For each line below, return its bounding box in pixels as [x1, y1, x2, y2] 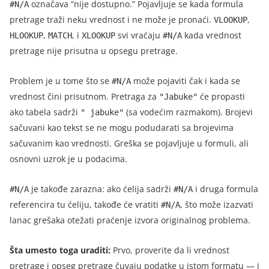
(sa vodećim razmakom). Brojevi [124, 106, 253, 118]
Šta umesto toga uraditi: [10, 244, 110, 256]
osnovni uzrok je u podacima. [10, 153, 127, 165]
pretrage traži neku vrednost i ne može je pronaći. [10, 13, 214, 25]
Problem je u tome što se [10, 74, 112, 86]
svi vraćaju [115, 29, 163, 41]
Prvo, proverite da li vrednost [110, 244, 229, 256]
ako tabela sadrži [10, 106, 80, 118]
